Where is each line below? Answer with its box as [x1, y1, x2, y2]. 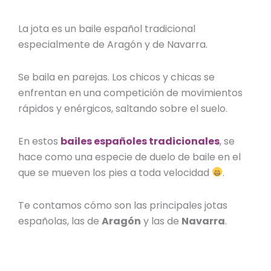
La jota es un [18, 21, 79, 36]
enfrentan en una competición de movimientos [18, 85, 243, 100]
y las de [141, 214, 182, 228]
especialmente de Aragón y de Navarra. [18, 37, 208, 51]
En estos [18, 134, 61, 148]
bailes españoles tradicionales [60, 134, 220, 148]
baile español [79, 21, 145, 36]
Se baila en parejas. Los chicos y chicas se [18, 70, 215, 84]
